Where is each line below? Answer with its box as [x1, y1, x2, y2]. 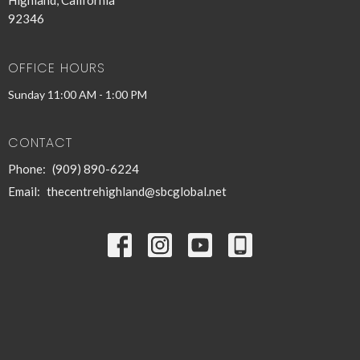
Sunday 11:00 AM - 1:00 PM [8, 87, 147, 101]
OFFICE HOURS [8, 59, 105, 78]
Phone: [8, 162, 48, 177]
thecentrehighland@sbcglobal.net [47, 184, 227, 199]
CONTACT [8, 133, 72, 152]
